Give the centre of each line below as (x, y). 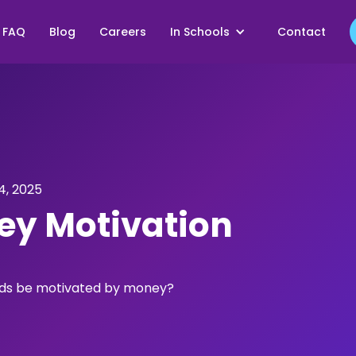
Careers (123, 32)
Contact (302, 32)
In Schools (200, 32)
